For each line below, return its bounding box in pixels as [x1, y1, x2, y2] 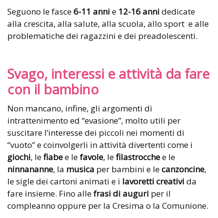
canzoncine [162, 163, 204, 175]
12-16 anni [118, 6, 160, 18]
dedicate [160, 6, 195, 18]
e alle [188, 18, 209, 30]
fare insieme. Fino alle [7, 188, 93, 200]
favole [80, 151, 103, 163]
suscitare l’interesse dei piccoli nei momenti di [7, 127, 184, 139]
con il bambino [7, 80, 99, 99]
